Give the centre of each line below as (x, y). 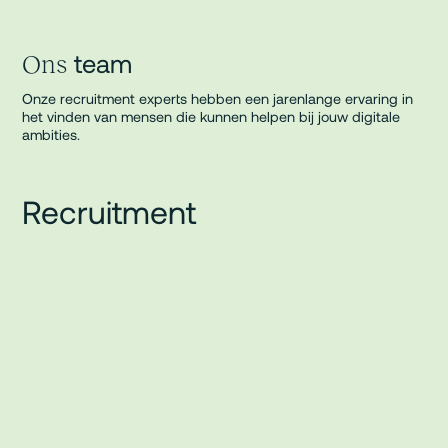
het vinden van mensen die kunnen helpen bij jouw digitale (211, 116)
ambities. (51, 134)
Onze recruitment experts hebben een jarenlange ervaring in (218, 98)
